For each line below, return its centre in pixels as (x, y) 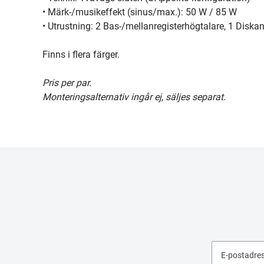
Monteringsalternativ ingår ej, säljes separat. (134, 97)
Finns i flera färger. (81, 55)
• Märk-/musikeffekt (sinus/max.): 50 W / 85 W (140, 12)
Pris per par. (67, 83)
